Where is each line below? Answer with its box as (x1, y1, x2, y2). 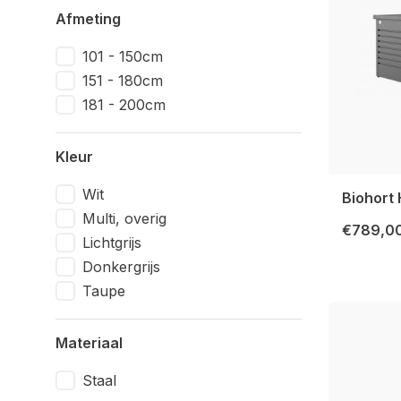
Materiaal (55, 334, 123, 352)
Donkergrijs (82, 258, 160, 276)
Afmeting (55, 10, 121, 28)
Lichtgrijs (82, 234, 141, 252)
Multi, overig (82, 209, 166, 227)
